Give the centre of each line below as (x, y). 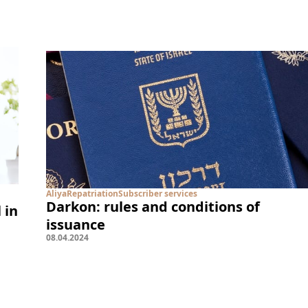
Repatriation (92, 194)
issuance (76, 224)
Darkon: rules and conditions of (153, 207)
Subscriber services (158, 194)
